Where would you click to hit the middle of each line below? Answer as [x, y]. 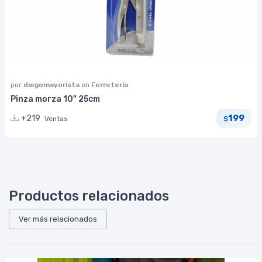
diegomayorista [52, 85]
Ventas [56, 118]
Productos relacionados [89, 196]
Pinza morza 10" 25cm [55, 99]
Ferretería [110, 85]
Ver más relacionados [58, 219]
